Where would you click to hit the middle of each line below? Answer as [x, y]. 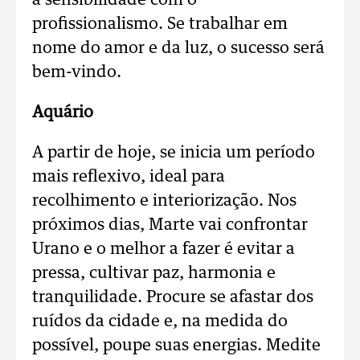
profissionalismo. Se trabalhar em [160, 24]
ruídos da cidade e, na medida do [160, 321]
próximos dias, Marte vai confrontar [170, 225]
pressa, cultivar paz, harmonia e [154, 273]
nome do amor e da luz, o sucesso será [178, 48]
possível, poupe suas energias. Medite [176, 346]
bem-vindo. [77, 72]
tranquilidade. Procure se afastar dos [173, 297]
